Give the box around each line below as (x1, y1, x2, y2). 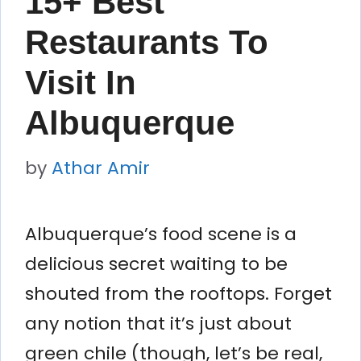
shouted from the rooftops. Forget (25, 280, 332, 306)
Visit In (25, 63, 136, 102)
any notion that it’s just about (25, 310, 292, 336)
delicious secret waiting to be (25, 251, 288, 276)
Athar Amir (52, 155, 150, 180)
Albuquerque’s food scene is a (25, 221, 297, 247)
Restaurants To (25, 23, 268, 61)
